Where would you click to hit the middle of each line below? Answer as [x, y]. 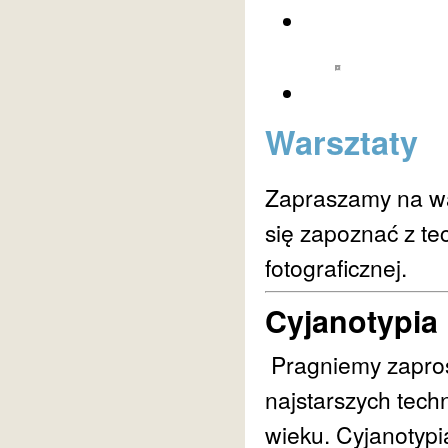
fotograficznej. [336, 267]
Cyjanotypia [351, 320]
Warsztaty [341, 142]
